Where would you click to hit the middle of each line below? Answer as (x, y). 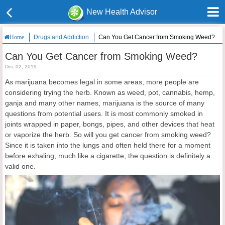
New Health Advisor (122, 12)
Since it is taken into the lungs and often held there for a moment (108, 145)
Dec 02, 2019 (21, 67)
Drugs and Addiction (61, 37)
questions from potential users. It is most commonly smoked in (104, 114)
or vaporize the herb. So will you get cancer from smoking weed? (108, 135)
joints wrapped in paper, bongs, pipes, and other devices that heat (110, 124)
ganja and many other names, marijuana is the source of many (105, 103)
